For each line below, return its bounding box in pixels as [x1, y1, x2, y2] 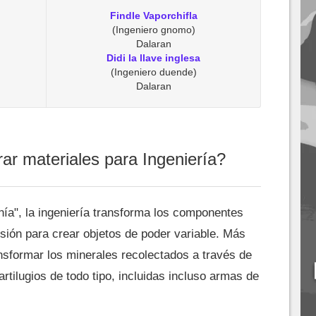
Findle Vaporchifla [109, 10, 197, 21]
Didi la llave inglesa [107, 52, 200, 63]
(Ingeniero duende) [110, 66, 197, 78]
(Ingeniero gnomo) [111, 24, 195, 35]
